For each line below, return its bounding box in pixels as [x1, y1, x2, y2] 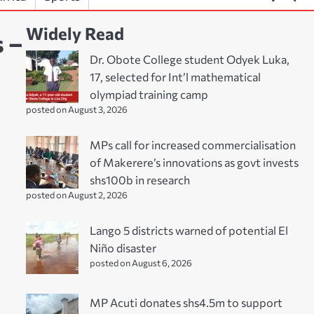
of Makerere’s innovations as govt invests [89, 154, 299, 169]
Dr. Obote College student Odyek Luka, [89, 51, 289, 66]
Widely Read [25, 22, 124, 43]
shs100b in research [89, 172, 190, 186]
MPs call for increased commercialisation [89, 137, 296, 151]
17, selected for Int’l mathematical [89, 69, 261, 83]
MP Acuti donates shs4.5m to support [89, 294, 282, 309]
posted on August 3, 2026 [25, 103, 128, 115]
